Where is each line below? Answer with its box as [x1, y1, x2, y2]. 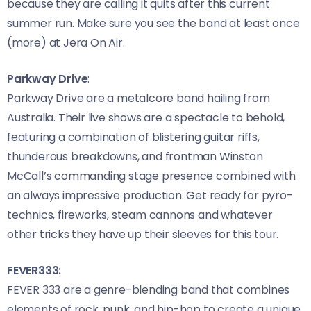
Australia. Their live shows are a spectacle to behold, [7, 110, 285, 126]
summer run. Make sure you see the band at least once [7, 15, 300, 32]
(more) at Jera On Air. [7, 35, 125, 51]
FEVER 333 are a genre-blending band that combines [7, 282, 290, 299]
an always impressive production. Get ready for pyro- [7, 187, 293, 204]
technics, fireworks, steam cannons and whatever [7, 207, 273, 224]
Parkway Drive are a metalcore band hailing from [7, 90, 270, 107]
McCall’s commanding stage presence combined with [7, 168, 296, 185]
